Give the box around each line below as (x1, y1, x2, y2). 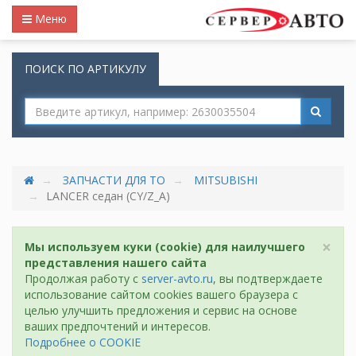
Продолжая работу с (25, 271, 141, 286)
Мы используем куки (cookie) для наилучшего (25, 239, 305, 254)
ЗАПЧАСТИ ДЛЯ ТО (63, 172, 165, 188)
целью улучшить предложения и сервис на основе (25, 303, 297, 318)
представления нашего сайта (25, 255, 207, 270)
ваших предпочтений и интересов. (25, 319, 211, 334)
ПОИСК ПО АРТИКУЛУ (25, 61, 146, 76)
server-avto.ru (141, 271, 213, 286)
